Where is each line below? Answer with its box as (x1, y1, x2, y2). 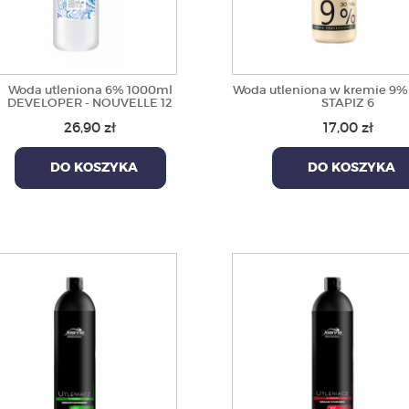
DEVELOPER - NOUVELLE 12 (7, 95, 173, 110)
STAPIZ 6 (321, 95, 375, 110)
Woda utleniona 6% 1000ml (7, 82, 173, 98)
